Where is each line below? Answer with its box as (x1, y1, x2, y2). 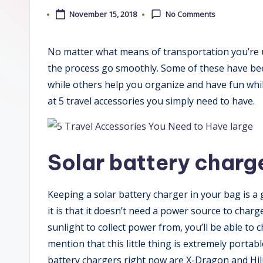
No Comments (166, 9, 216, 20)
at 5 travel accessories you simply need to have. (48, 95, 255, 108)
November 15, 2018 (69, 9, 137, 20)
